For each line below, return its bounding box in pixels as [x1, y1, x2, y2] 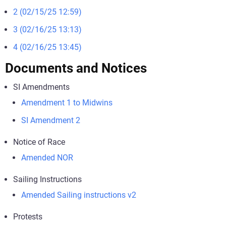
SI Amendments [13, 82, 70, 92]
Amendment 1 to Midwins [21, 97, 112, 107]
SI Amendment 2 [21, 115, 80, 125]
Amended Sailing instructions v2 [21, 190, 136, 200]
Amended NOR [21, 152, 73, 162]
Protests [13, 211, 42, 221]
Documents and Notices [5, 60, 147, 76]
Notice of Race [13, 137, 65, 147]
